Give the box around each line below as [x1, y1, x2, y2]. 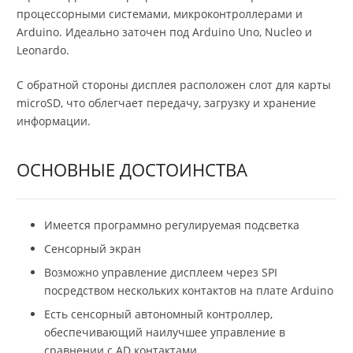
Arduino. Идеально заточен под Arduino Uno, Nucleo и [17, 24, 312, 39]
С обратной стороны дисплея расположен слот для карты [17, 76, 331, 92]
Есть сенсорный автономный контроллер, [44, 307, 273, 322]
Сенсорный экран [44, 241, 141, 257]
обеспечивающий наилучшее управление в [44, 325, 285, 340]
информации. [17, 113, 91, 128]
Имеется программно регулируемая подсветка [44, 217, 299, 233]
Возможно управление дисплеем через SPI [44, 265, 277, 281]
